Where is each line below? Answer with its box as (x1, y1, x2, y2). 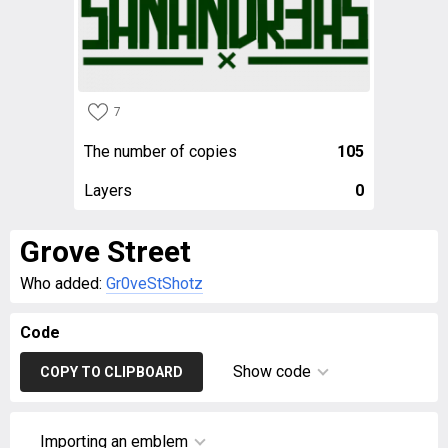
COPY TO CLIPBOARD (40, 364, 183, 380)
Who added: (20, 274, 106, 293)
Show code (233, 362, 311, 381)
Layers (84, 181, 132, 200)
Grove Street (20, 234, 191, 269)
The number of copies (84, 142, 237, 161)
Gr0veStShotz (106, 274, 203, 293)
